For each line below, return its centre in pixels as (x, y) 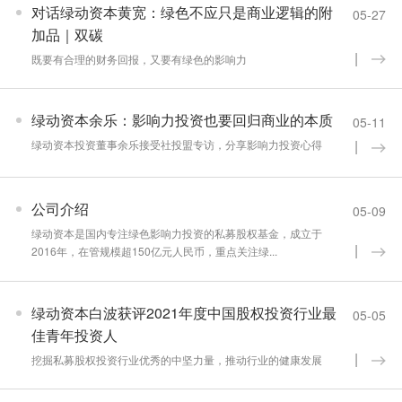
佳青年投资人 (74, 335)
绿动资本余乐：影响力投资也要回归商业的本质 (182, 120)
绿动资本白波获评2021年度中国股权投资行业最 (184, 312)
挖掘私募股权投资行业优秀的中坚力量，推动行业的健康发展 (176, 359)
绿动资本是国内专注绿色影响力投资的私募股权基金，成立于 (176, 233)
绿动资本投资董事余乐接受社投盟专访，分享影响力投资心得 (176, 144)
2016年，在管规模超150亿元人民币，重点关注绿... (154, 251)
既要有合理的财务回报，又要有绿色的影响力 (139, 58)
